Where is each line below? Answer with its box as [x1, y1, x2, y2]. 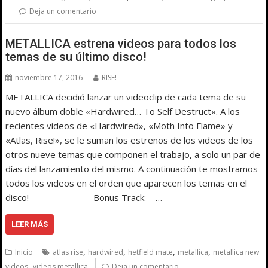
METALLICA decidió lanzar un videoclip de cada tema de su [5, 91, 246, 103]
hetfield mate [128, 247, 173, 258]
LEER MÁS [11, 220, 48, 229]
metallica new [213, 247, 260, 258]
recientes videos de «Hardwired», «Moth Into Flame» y [5, 120, 233, 132]
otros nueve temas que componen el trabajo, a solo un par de [5, 148, 261, 161]
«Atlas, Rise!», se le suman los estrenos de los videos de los [5, 134, 254, 147]
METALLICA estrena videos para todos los [5, 36, 237, 51]
